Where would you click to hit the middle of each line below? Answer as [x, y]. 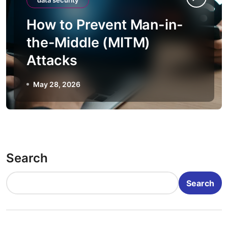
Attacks [52, 60]
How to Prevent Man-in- [105, 25]
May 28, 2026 [57, 84]
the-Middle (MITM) [89, 42]
